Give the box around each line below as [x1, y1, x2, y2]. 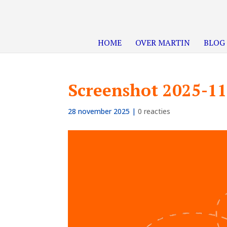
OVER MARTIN [135, 37, 190, 48]
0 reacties [138, 106, 171, 116]
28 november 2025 [68, 106, 130, 116]
